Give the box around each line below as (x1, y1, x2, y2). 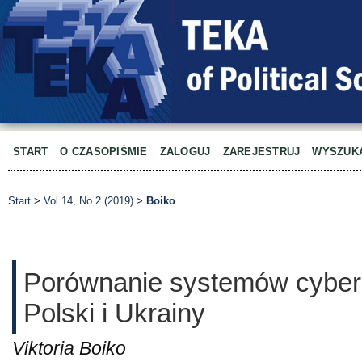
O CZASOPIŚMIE (60, 145, 148, 158)
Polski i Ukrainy (23, 297, 205, 328)
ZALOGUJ (159, 145, 211, 158)
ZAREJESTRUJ (222, 145, 301, 158)
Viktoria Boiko (12, 338, 126, 359)
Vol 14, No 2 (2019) (44, 195, 133, 208)
